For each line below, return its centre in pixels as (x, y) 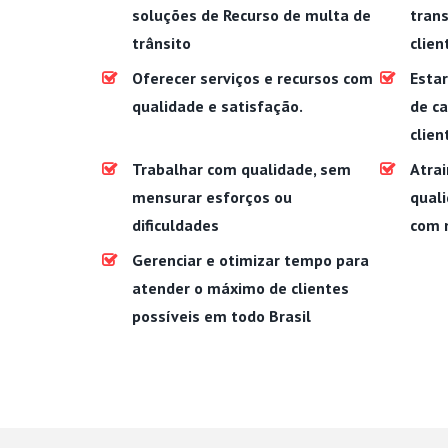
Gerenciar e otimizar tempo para (250, 260)
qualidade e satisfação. (217, 106)
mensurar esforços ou (212, 197)
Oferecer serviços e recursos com (252, 78)
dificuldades (175, 225)
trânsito (161, 43)
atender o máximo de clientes (240, 288)
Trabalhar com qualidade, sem (241, 169)
